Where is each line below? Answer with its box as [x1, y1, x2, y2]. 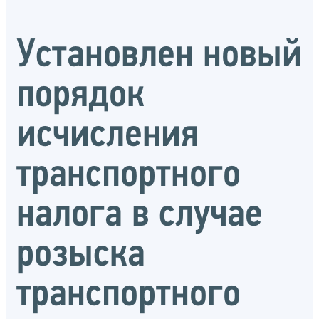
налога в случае [16, 195, 263, 236]
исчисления [16, 115, 199, 156]
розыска [16, 235, 145, 276]
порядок [16, 75, 145, 116]
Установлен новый [16, 36, 302, 76]
